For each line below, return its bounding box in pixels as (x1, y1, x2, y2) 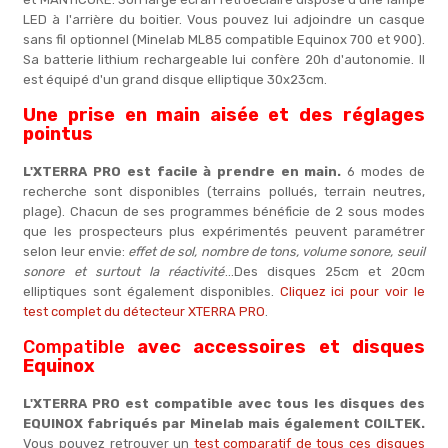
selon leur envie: (23, 244, 128, 259)
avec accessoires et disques (125, 336, 425, 358)
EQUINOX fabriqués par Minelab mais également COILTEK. (23, 416, 425, 431)
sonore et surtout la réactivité (23, 264, 225, 279)
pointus (23, 123, 94, 145)
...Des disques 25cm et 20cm (224, 264, 425, 279)
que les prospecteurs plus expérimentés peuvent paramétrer (23, 224, 425, 239)
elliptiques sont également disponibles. (23, 284, 280, 299)
